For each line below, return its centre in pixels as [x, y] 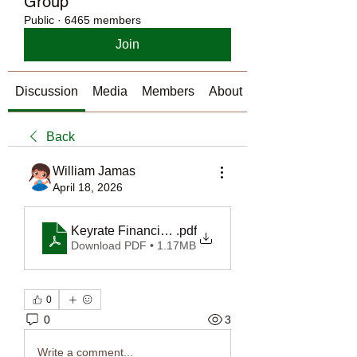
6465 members [103, 20]
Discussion [47, 91]
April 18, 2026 [88, 187]
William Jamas [94, 171]
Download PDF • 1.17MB [133, 245]
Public [39, 20]
